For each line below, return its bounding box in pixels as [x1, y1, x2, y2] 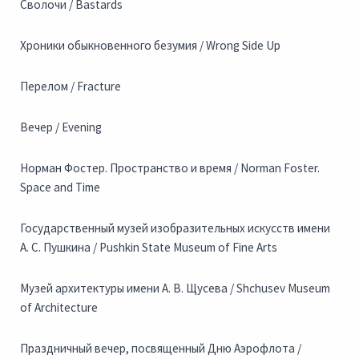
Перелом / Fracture [20, 79, 121, 95]
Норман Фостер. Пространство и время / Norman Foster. [20, 160, 320, 176]
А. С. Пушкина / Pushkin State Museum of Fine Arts [20, 240, 277, 256]
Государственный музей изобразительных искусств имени [20, 220, 330, 236]
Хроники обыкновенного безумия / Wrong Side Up [20, 38, 280, 54]
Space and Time [20, 179, 100, 196]
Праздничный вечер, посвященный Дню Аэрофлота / [20, 341, 301, 357]
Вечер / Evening [20, 119, 102, 135]
